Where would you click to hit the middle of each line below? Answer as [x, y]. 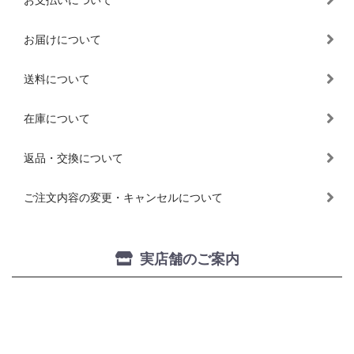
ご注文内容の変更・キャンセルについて [123, 198]
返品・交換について [73, 158]
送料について [57, 79]
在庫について [57, 119]
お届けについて [62, 40]
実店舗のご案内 [189, 259]
